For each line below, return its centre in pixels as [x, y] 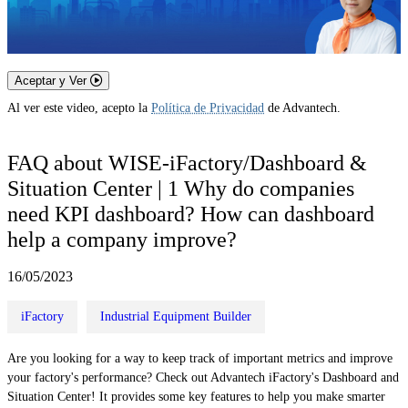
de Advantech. [302, 108]
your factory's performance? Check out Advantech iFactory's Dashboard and [203, 377]
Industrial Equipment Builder [176, 316]
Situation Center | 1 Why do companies [181, 188]
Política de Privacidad [208, 108]
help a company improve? [122, 239]
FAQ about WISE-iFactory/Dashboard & [187, 163]
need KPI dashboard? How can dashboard [191, 214]
